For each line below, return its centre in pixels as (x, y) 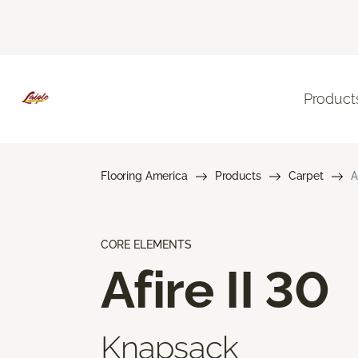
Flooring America (144, 175)
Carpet (306, 175)
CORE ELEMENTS (146, 244)
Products (238, 175)
